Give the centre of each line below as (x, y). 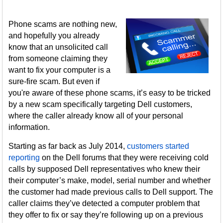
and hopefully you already (54, 36)
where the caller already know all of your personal (96, 116)
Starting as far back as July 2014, (68, 146)
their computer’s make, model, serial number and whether (110, 180)
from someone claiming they (58, 58)
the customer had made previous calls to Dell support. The (111, 192)
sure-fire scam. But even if (54, 81)
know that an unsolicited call (58, 47)
